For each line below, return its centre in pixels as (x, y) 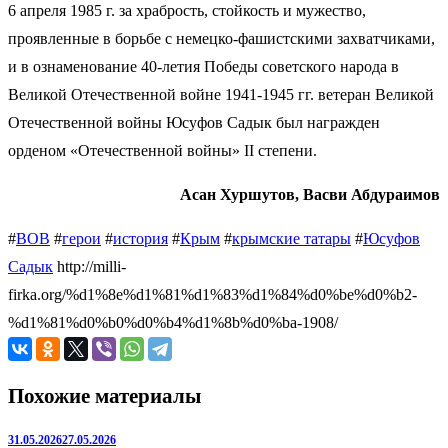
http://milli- (89, 267)
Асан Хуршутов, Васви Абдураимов (310, 195)
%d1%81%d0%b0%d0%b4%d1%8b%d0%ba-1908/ (173, 323)
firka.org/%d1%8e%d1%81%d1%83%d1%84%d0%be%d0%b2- (212, 295)
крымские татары (291, 239)
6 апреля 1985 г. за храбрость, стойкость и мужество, (187, 11)
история (140, 239)
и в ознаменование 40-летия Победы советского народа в (203, 67)
